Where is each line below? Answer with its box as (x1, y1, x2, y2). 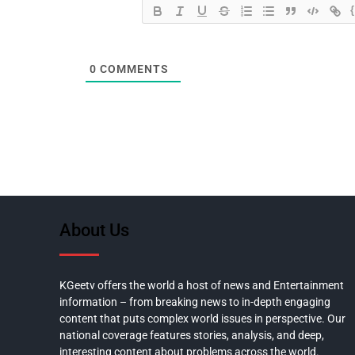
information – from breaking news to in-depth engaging (59, 296, 330, 309)
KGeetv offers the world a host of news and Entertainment (59, 279, 344, 292)
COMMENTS (97, 63, 170, 76)
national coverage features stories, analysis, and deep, (59, 329, 324, 342)
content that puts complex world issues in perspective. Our (59, 312, 345, 326)
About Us (59, 220, 129, 241)
